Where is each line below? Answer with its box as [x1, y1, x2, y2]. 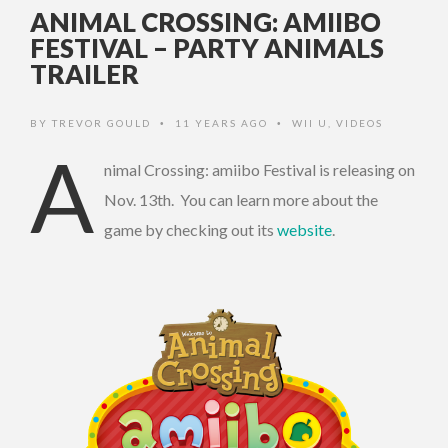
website [277, 220, 332, 240]
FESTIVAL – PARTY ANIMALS [30, 32, 384, 65]
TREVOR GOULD [52, 117, 151, 130]
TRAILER [30, 58, 139, 91]
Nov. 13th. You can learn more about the [104, 190, 378, 210]
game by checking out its [104, 220, 277, 240]
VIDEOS [336, 117, 383, 130]
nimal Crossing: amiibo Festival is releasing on [104, 160, 415, 180]
